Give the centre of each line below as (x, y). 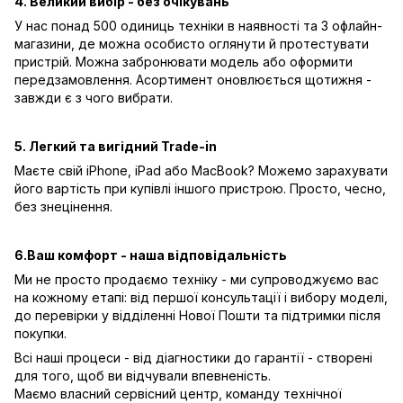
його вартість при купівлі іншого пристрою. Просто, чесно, (200, 189)
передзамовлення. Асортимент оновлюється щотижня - (193, 80)
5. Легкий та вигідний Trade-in (116, 147)
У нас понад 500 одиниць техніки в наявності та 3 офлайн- (198, 26)
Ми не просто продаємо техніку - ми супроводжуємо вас (197, 280)
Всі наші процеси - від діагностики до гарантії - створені (193, 358)
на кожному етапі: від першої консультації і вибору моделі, (201, 298)
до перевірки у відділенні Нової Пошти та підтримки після (197, 316)
